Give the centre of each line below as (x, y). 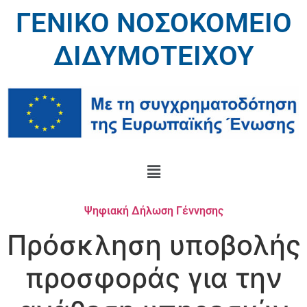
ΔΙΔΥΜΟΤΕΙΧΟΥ (153, 56)
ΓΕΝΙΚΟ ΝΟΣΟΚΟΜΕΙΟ (153, 23)
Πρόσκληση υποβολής (153, 245)
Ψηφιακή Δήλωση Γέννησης (153, 210)
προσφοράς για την (153, 278)
